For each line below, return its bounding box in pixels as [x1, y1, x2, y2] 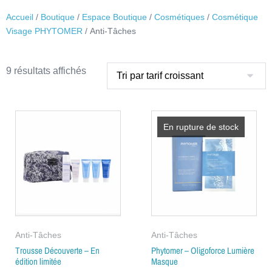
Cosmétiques [154, 12, 205, 22]
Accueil [6, 12, 33, 22]
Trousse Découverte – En [15, 243, 100, 257]
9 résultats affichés [6, 65, 86, 76]
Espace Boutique [82, 12, 147, 22]
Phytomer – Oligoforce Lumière [151, 243, 254, 257]
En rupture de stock [163, 121, 239, 132]
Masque [151, 254, 178, 268]
